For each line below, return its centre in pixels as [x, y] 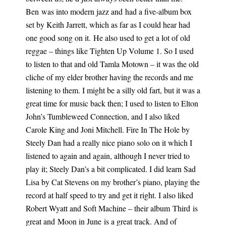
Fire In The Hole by [158, 129]
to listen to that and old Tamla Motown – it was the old [112, 64]
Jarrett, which [87, 24]
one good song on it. [58, 38]
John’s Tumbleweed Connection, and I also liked [102, 116]
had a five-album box [158, 11]
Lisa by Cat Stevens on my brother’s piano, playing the [112, 182]
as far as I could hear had [149, 24]
